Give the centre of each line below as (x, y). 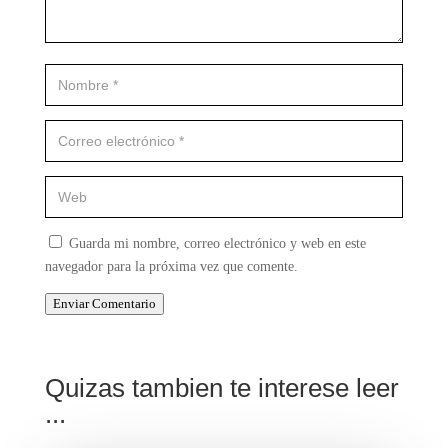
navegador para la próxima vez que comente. (171, 267)
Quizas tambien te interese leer (221, 388)
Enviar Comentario (104, 304)
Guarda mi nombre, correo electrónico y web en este (217, 244)
